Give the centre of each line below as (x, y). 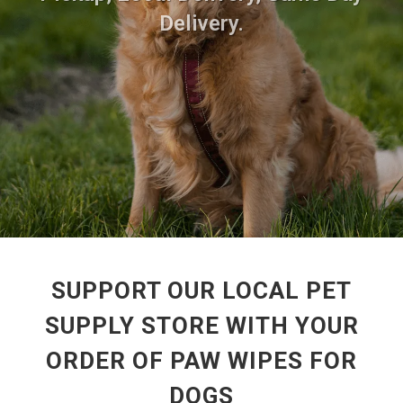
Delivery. (201, 23)
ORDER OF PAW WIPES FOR (201, 360)
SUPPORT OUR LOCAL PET (201, 290)
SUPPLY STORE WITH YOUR (201, 325)
